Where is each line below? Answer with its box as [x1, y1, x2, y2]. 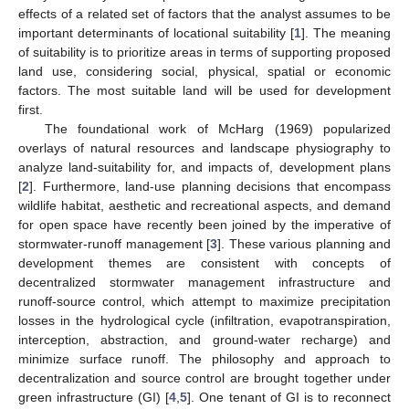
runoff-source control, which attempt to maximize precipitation [18, 293, 391, 309]
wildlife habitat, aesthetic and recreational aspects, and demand [18, 197, 391, 213]
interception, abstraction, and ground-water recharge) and [18, 331, 391, 347]
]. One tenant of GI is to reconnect [187, 389, 392, 404]
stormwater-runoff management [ [18, 236, 210, 251]
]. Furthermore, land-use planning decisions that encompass [29, 178, 391, 194]
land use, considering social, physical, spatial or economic [18, 63, 391, 79]
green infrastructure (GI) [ [18, 389, 170, 404]
